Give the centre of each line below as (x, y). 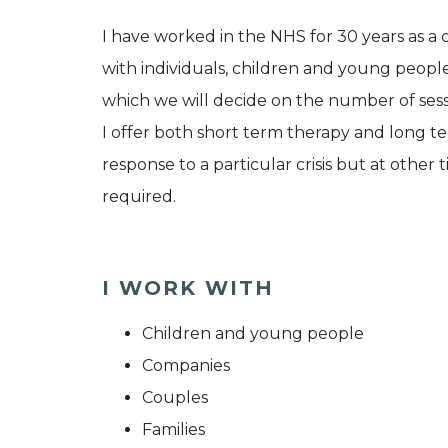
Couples (175, 397)
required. (139, 196)
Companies (186, 365)
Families (173, 429)
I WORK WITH (188, 287)
